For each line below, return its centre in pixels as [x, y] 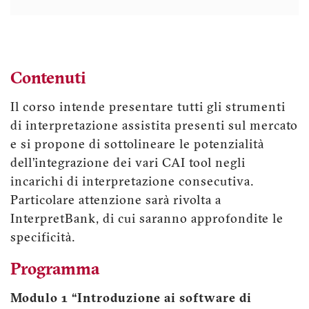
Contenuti [48, 79]
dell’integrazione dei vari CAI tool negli [128, 163]
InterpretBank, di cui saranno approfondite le [147, 219]
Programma [55, 270]
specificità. [43, 238]
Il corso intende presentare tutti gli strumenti [148, 108]
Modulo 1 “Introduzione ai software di [131, 299]
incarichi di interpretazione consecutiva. [132, 182]
